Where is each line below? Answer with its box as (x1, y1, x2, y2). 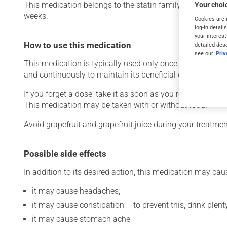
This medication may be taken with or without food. (24, 100, 207, 110)
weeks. (24, 11, 48, 21)
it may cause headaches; (32, 186, 120, 196)
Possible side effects (24, 148, 106, 159)
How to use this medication (24, 40, 131, 50)
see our (195, 50, 213, 57)
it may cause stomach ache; (32, 214, 132, 224)
